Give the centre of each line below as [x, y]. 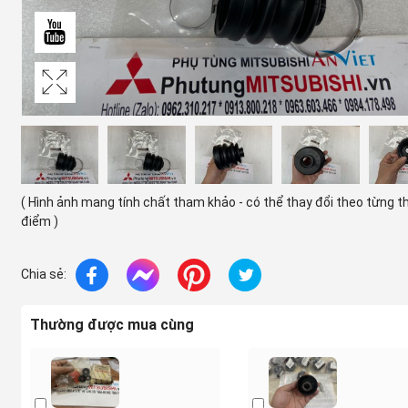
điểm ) [39, 221]
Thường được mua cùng [112, 324]
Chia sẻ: [43, 275]
